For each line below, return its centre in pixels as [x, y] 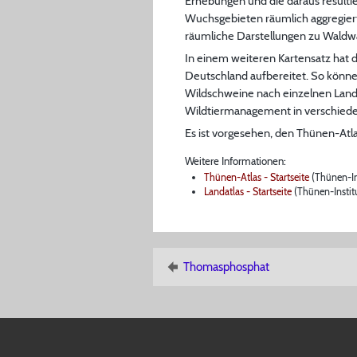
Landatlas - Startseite [248, 191]
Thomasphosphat [226, 267]
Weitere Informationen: [235, 161]
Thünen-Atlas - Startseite [257, 177]
